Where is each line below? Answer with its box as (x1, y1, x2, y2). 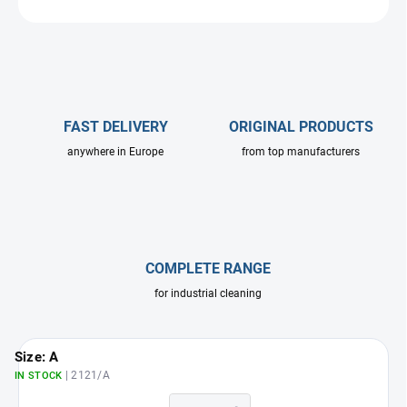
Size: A (15, 349, 59, 366)
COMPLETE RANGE (145, 260, 271, 278)
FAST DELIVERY (63, 118, 168, 136)
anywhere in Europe (67, 145, 164, 159)
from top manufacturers (242, 145, 360, 159)
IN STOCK (15, 370, 65, 382)
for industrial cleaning (154, 287, 262, 301)
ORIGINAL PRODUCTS (228, 118, 373, 136)
